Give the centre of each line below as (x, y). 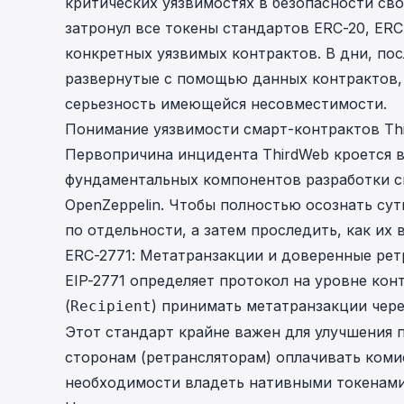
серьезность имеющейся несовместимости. (226, 104)
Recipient (111, 306)
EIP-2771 (95, 280)
